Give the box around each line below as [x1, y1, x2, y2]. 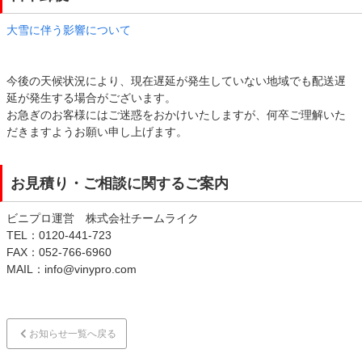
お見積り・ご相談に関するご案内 [11, 175, 229, 192]
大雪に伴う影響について [6, 23, 131, 36]
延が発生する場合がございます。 [6, 91, 176, 104]
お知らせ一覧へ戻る [29, 328, 116, 339]
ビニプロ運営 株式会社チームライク [6, 212, 199, 225]
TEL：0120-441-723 [6, 229, 112, 242]
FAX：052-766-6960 [6, 246, 112, 259]
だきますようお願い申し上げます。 [6, 125, 187, 138]
